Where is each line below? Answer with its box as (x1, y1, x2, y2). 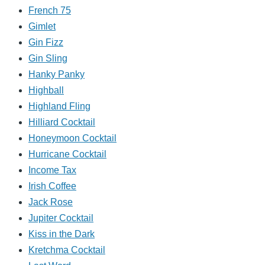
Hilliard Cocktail (28, 117, 95, 128)
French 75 (28, 5, 71, 16)
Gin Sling (28, 53, 67, 64)
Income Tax (28, 165, 76, 176)
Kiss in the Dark (28, 229, 95, 240)
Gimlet (28, 21, 56, 32)
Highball (28, 85, 64, 96)
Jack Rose (28, 197, 73, 208)
